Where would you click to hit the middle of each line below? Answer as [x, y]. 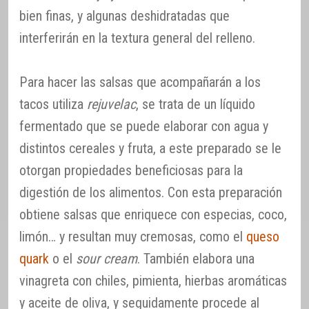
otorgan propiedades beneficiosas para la [131, 171]
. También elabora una [196, 259]
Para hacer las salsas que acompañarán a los [140, 82]
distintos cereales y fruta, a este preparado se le [150, 149]
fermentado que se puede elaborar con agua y [144, 127]
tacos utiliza [53, 104]
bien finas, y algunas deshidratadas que [124, 16]
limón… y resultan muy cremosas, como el [133, 237]
